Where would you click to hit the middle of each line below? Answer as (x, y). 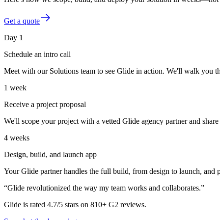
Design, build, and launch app (50, 154)
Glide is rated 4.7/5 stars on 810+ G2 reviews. (75, 204)
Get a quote (22, 21)
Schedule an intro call (37, 54)
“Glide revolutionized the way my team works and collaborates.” (104, 188)
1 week (15, 87)
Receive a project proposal (45, 104)
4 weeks (17, 137)
